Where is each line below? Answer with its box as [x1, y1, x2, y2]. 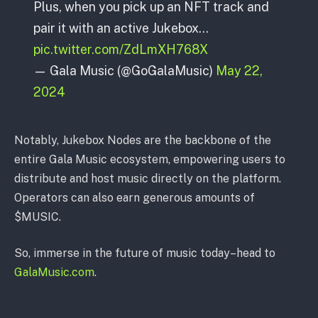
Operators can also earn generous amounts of [14, 190, 255, 204]
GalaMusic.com [14, 265, 94, 280]
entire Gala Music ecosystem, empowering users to [14, 152, 285, 166]
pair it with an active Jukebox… [33, 20, 209, 35]
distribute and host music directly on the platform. [14, 171, 281, 185]
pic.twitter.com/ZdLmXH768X [33, 41, 208, 57]
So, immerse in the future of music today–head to [14, 246, 275, 261]
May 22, [215, 62, 263, 78]
